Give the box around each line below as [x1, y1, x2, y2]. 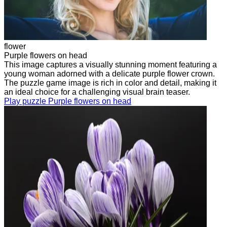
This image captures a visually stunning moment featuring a [4, 60, 217, 69]
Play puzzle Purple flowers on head [4, 96, 131, 105]
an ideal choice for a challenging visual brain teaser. [4, 87, 190, 96]
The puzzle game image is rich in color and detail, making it [4, 78, 216, 87]
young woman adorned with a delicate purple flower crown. [4, 69, 215, 78]
